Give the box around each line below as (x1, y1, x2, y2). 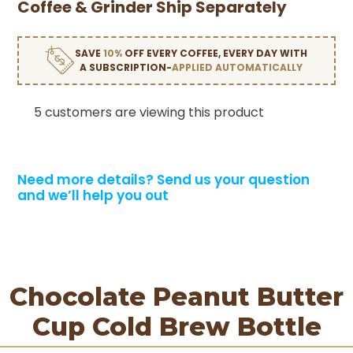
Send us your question (157, 170, 310, 190)
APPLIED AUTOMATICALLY (172, 61, 303, 75)
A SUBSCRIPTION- (80, 61, 173, 75)
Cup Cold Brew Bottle (32, 311, 321, 343)
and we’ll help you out (17, 186, 169, 206)
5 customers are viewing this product (34, 103, 265, 122)
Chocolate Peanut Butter (9, 281, 344, 313)
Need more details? (17, 170, 154, 190)
